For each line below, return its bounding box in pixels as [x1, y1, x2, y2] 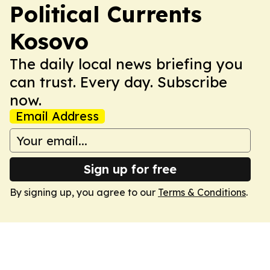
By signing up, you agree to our [10, 186, 158, 198]
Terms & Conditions [158, 186, 246, 198]
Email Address [16, 108, 99, 124]
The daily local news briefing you [10, 55, 243, 73]
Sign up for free [84, 162, 177, 177]
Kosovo [10, 28, 89, 55]
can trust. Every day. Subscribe [10, 73, 227, 91]
